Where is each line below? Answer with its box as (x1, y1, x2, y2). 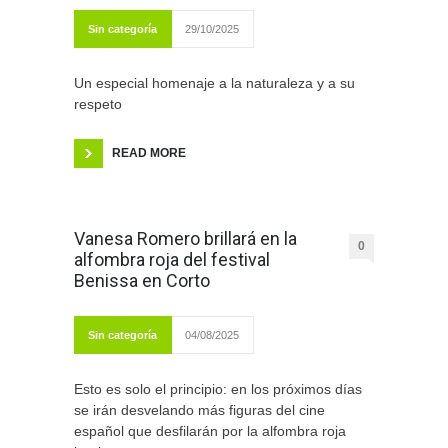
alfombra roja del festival (74, 249, 270, 271)
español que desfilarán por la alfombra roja (74, 423, 346, 440)
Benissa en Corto (74, 270, 210, 292)
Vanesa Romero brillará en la (74, 228, 297, 250)
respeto (74, 96, 122, 113)
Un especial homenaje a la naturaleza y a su (74, 75, 355, 92)
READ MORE (112, 146, 186, 161)
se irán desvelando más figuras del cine (74, 402, 325, 419)
